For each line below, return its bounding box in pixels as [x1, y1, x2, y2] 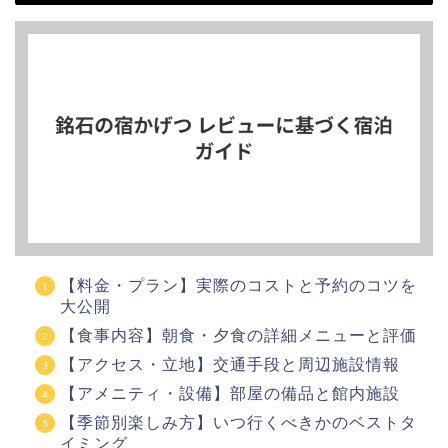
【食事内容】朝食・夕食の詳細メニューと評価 [60, 326, 417, 344]
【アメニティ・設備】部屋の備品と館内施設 [60, 384, 400, 402]
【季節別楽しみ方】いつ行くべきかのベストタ [60, 413, 417, 431]
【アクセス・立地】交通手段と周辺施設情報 [60, 355, 400, 373]
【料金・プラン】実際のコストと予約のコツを [60, 276, 417, 294]
